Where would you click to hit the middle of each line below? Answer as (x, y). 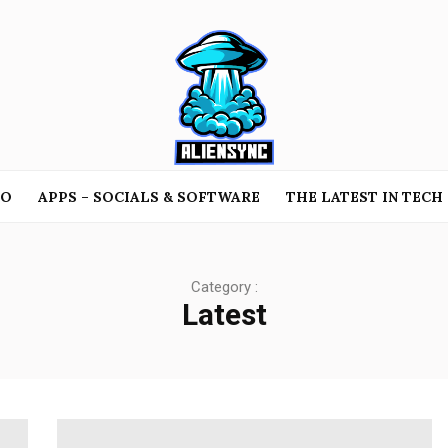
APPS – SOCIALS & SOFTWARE (148, 197)
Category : (224, 287)
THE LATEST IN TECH (364, 197)
